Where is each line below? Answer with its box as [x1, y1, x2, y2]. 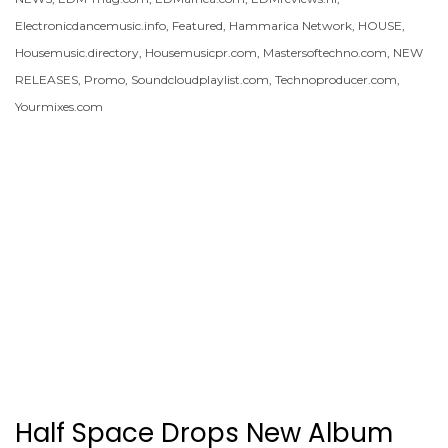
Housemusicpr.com [145, 45, 257, 61]
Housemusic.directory [15, 45, 139, 61]
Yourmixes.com [15, 99, 103, 115]
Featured [172, 18, 223, 34]
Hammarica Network [229, 18, 352, 34]
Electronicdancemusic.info [15, 18, 166, 34]
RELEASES [15, 72, 78, 88]
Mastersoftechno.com [263, 45, 387, 61]
